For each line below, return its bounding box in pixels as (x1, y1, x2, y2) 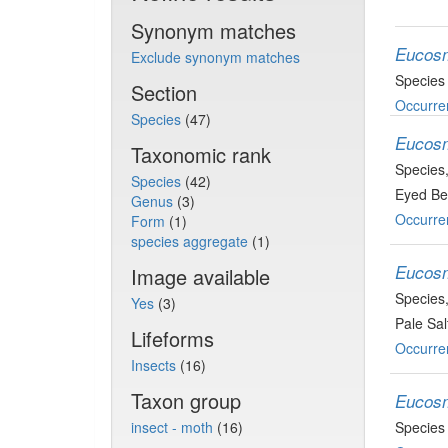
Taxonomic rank (130, 140, 271, 169)
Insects (130, 355, 180, 375)
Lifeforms (130, 324, 214, 353)
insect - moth (130, 417, 217, 437)
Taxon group (130, 386, 241, 415)
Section (130, 78, 197, 107)
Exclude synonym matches (130, 47, 300, 67)
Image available (130, 262, 270, 291)
